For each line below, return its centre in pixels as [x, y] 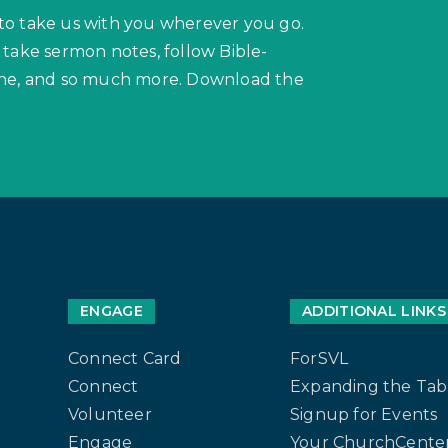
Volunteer [110, 414]
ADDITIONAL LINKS [374, 310]
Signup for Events [364, 414]
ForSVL [319, 358]
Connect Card [125, 358]
